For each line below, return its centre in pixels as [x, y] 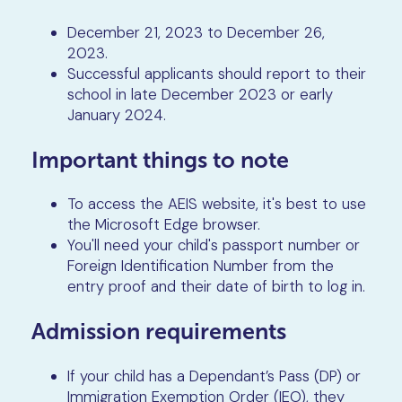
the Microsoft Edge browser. [163, 225]
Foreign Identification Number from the [200, 266]
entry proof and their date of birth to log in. [216, 287]
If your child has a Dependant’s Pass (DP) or [214, 376]
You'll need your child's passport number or [213, 245]
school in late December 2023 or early [200, 94]
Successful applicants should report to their [216, 73]
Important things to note [160, 159]
